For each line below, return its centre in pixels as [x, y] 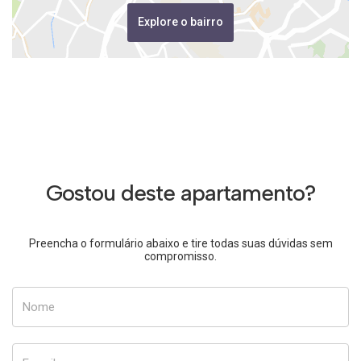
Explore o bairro [180, 22]
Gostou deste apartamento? [180, 192]
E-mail [29, 351]
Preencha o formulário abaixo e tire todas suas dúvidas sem [180, 243]
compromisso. [180, 256]
